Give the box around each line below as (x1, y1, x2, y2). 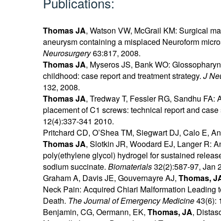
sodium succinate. (43, 161, 109, 173)
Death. (43, 195, 69, 207)
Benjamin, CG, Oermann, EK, (43, 206, 148, 218)
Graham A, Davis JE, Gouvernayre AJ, (43, 172, 179, 184)
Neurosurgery (43, 47, 91, 59)
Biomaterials (108, 161, 154, 173)
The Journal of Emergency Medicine (68, 195, 195, 207)
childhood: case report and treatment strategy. (43, 70, 204, 82)
